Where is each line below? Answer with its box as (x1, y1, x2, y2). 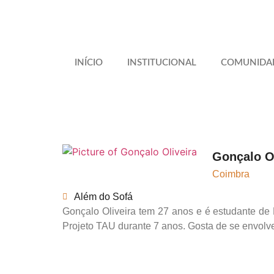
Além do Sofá (74, 191, 133, 202)
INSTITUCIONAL (127, 58, 196, 67)
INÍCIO (75, 58, 103, 67)
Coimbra (212, 169, 250, 179)
